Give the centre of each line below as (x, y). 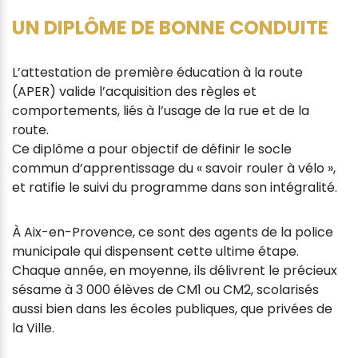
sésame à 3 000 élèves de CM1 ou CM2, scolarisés (165, 289)
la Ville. (33, 328)
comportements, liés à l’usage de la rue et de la (161, 110)
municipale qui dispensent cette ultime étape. (155, 251)
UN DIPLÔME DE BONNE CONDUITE (170, 27)
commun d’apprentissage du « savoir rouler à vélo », (174, 168)
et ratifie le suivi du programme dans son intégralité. (175, 187)
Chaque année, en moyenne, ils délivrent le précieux (175, 270)
